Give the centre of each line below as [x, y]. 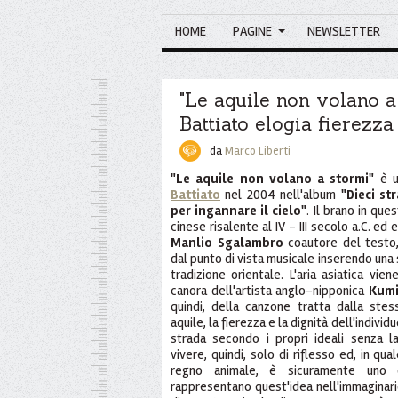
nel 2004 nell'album [281, 194]
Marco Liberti [258, 151]
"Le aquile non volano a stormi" [273, 178]
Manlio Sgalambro [227, 242]
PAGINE [252, 31]
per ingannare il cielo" [239, 210]
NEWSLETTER [344, 31]
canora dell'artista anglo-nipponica [270, 290]
